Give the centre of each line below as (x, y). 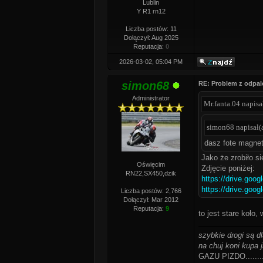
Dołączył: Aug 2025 (151, 38)
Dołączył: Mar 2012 (151, 200)
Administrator (151, 98)
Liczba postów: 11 (151, 29)
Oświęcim (151, 164)
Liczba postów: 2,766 (151, 191)
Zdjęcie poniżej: (228, 168)
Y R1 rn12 (151, 11)
